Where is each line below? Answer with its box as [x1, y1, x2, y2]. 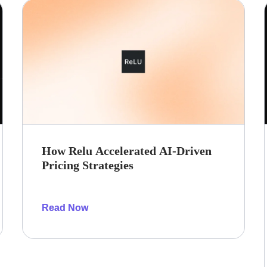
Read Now [42, 203, 89, 213]
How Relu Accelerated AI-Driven [42, 144, 212, 158]
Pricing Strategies [42, 159, 134, 172]
